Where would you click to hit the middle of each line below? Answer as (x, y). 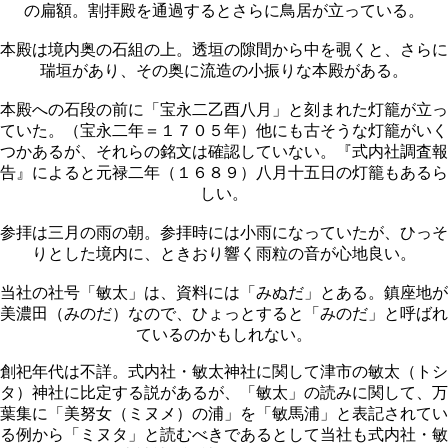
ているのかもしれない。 (224, 334)
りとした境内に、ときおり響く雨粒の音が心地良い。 (224, 253)
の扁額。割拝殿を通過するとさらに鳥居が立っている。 (224, 10)
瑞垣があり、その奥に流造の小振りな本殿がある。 (224, 70)
